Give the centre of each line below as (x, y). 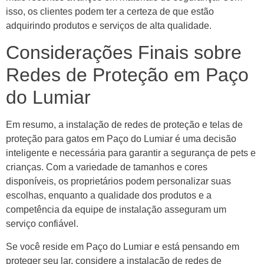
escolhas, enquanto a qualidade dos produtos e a (109, 196)
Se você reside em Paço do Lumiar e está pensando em (123, 246)
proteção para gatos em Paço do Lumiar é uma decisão (121, 139)
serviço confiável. (42, 224)
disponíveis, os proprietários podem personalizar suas (118, 181)
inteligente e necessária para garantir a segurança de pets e (131, 153)
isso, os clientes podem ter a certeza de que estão (110, 12)
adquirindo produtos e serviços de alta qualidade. (109, 26)
